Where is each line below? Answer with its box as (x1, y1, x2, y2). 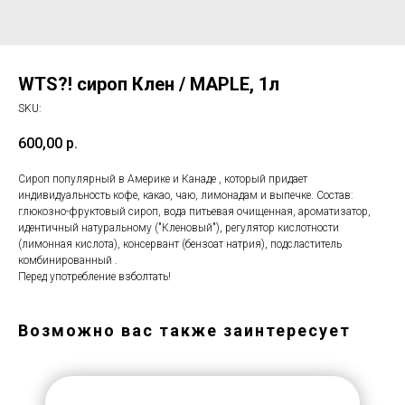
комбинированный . (18, 254, 118, 268)
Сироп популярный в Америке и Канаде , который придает (18, 173, 307, 186)
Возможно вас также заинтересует (18, 321, 351, 341)
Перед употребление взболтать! (18, 270, 171, 284)
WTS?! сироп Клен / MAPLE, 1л (18, 73, 279, 95)
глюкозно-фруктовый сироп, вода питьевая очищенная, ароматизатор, (18, 205, 371, 219)
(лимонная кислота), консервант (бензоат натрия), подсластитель (18, 238, 342, 251)
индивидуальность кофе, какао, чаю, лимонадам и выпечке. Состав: (18, 189, 353, 202)
